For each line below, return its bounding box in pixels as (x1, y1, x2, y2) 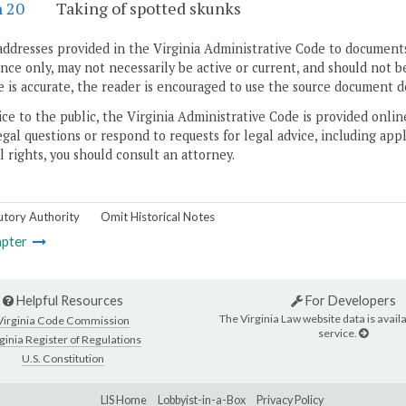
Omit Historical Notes (101, 208, 215, 224)
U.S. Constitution (22, 351, 104, 365)
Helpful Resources (14, 293, 123, 309)
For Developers (302, 293, 396, 309)
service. (318, 325, 359, 340)
